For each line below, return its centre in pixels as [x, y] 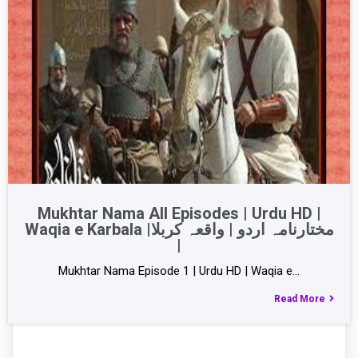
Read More [300, 298]
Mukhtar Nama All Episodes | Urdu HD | [179, 213]
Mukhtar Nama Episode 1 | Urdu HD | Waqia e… [179, 270]
